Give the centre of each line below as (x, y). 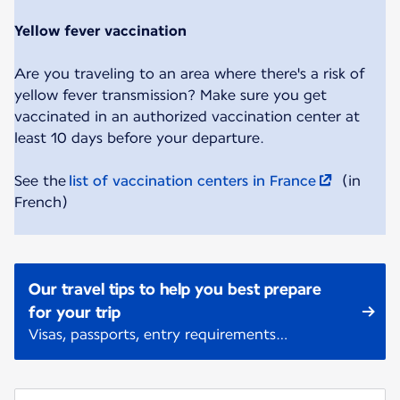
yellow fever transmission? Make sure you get (171, 96)
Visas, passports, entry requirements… (158, 335)
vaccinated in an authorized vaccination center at (187, 117)
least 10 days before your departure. (139, 138)
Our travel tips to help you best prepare (175, 289)
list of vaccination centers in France (192, 181)
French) (41, 203)
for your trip (75, 312)
